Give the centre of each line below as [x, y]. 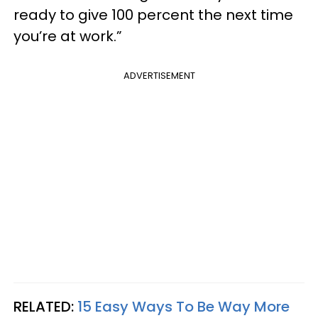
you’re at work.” [68, 36]
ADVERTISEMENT [159, 76]
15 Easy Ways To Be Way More [183, 307]
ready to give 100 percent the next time [153, 15]
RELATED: [45, 307]
